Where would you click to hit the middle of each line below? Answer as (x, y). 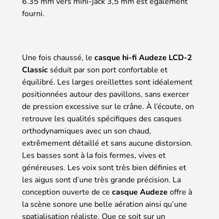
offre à (180, 192)
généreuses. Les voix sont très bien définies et (104, 167)
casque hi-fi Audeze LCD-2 (143, 57)
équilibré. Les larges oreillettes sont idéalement (107, 82)
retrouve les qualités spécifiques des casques (102, 119)
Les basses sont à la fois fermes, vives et (94, 155)
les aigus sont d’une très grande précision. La (101, 180)
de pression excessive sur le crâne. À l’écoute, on (108, 106)
